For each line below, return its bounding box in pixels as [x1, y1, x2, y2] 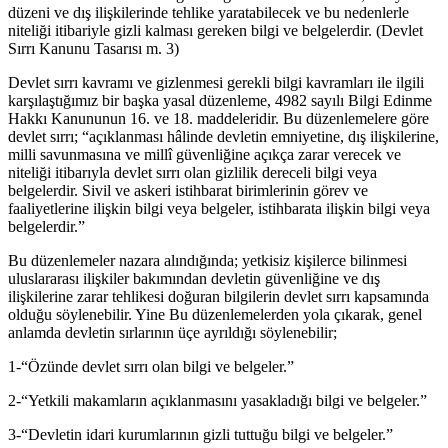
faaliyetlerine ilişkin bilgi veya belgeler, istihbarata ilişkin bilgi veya [8, 200, 430, 218]
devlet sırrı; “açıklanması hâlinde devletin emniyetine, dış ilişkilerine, [8, 128, 439, 146]
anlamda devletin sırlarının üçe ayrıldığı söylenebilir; [8, 324, 337, 342]
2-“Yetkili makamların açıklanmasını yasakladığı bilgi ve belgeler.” [8, 392, 427, 410]
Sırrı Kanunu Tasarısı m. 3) [8, 40, 179, 58]
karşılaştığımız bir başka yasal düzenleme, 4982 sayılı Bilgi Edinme [8, 92, 432, 110]
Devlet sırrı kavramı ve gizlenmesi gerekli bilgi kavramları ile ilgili [8, 74, 424, 92]
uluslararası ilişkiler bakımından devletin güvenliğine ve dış [8, 270, 380, 288]
